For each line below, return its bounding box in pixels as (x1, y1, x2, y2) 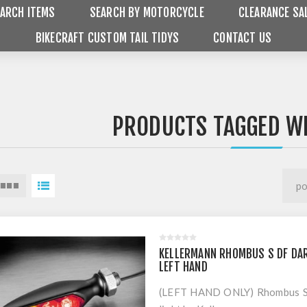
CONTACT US (213, 31, 272, 45)
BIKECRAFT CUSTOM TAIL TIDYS (35, 31, 180, 45)
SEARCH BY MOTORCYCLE (89, 5, 204, 20)
